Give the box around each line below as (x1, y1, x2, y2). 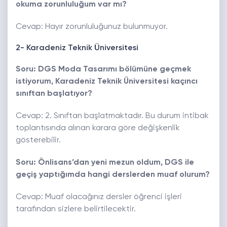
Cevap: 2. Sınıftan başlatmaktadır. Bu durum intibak (16, 112, 209, 121)
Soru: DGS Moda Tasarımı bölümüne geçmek (16, 65, 191, 74)
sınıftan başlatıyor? (16, 90, 92, 98)
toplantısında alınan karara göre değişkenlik (16, 124, 180, 133)
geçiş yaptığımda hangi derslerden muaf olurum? (16, 171, 210, 179)
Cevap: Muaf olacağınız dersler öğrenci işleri (16, 193, 182, 202)
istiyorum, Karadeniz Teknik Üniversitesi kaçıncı (16, 78, 198, 86)
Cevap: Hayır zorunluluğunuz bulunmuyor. (16, 23, 168, 31)
